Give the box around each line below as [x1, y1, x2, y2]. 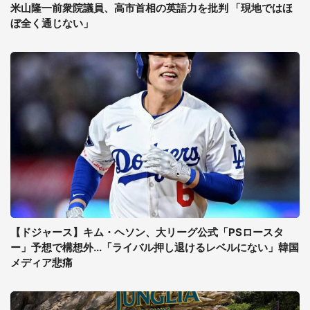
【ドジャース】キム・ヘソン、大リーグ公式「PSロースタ [10, 226, 284, 239]
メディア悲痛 [10, 256, 73, 269]
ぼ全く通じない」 [10, 17, 93, 30]
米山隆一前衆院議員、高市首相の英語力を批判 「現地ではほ [10, 1, 293, 15]
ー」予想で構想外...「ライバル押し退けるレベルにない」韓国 [10, 241, 299, 254]
